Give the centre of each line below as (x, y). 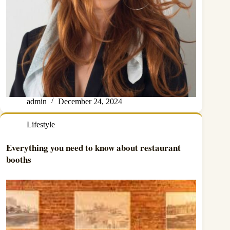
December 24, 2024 (90, 101)
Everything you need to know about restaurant (93, 147)
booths (19, 159)
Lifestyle (41, 124)
